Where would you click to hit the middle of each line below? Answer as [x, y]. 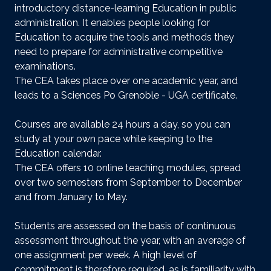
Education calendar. [58, 153]
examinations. [45, 66]
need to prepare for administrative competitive [119, 51]
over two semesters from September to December [128, 182]
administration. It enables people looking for [112, 22]
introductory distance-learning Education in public [126, 8]
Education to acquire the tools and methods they [124, 37]
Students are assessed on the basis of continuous [125, 226]
